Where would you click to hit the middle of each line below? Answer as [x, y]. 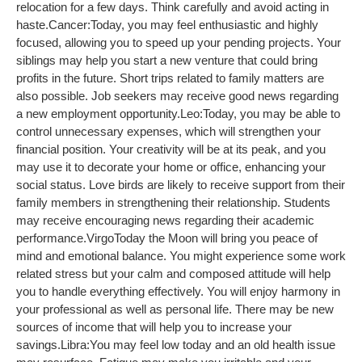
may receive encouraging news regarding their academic [165, 220]
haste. [32, 24]
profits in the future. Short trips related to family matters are [170, 78]
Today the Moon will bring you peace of [216, 238]
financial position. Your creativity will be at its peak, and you [171, 149]
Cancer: [69, 24]
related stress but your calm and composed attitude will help [173, 273]
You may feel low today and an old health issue [213, 344]
